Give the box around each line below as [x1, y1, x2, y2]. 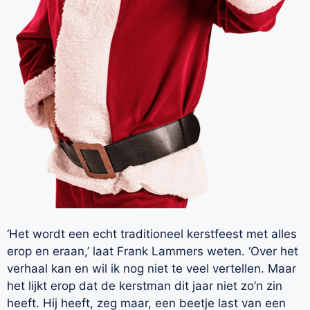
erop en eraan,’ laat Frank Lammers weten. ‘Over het [7, 244, 298, 259]
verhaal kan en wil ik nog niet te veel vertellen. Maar [7, 262, 296, 276]
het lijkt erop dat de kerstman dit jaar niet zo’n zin [7, 279, 282, 293]
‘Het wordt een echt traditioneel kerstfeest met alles [7, 227, 297, 241]
